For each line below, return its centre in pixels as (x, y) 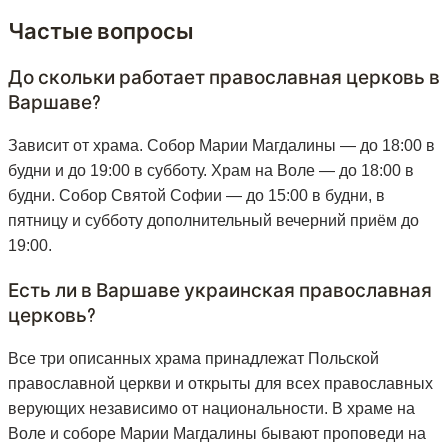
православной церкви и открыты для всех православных (220, 383)
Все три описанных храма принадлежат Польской (193, 358)
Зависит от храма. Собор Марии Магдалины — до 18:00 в (221, 145)
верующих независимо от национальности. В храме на (211, 408)
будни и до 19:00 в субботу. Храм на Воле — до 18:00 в (211, 170)
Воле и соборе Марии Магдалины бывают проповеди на (217, 433)
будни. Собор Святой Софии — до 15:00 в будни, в (196, 195)
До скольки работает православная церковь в (224, 76)
